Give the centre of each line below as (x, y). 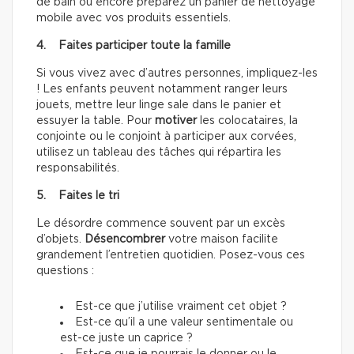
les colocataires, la (247, 121)
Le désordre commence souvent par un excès (161, 224)
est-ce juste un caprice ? (128, 339)
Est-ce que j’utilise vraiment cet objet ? (183, 307)
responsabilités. (79, 169)
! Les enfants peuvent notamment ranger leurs (162, 90)
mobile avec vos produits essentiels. (135, 19)
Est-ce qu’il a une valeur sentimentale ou (184, 323)
